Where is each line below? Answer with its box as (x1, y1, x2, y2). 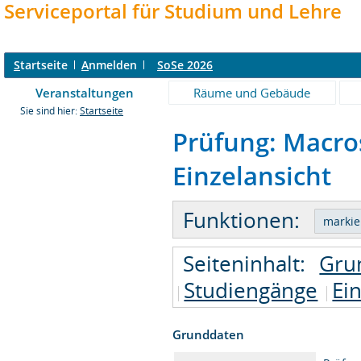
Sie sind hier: (20, 105, 80, 117)
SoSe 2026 (157, 57, 213, 73)
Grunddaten (172, 326, 245, 342)
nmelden (89, 57, 137, 73)
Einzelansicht (172, 159, 332, 193)
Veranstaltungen (35, 85, 134, 101)
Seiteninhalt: (183, 248, 306, 278)
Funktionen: (183, 205, 301, 234)
